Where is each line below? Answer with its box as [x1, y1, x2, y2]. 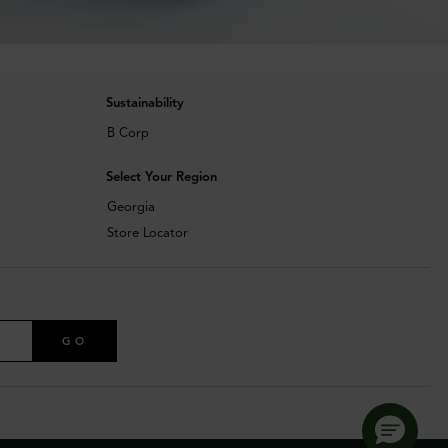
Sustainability [105, 95, 184, 112]
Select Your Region [105, 169, 217, 186]
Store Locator [106, 225, 188, 242]
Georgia [106, 199, 155, 216]
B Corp [106, 125, 149, 142]
